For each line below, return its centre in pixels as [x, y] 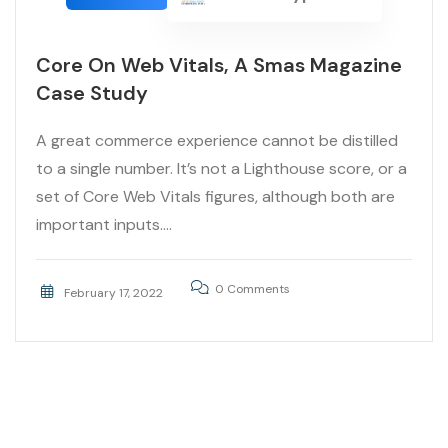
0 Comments [251, 289]
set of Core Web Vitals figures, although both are [215, 197]
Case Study [92, 93]
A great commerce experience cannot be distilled [217, 141]
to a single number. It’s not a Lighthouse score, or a [221, 169]
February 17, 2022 [111, 293]
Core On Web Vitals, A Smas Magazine [219, 65]
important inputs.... [104, 225]
